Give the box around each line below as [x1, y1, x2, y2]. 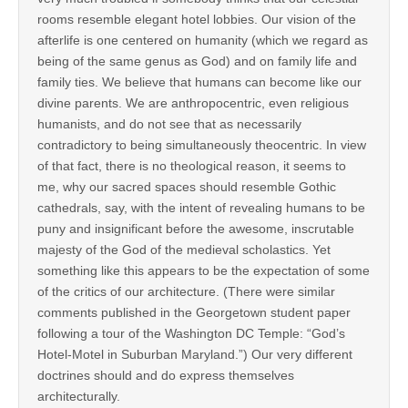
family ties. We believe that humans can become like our [37, 75, 362, 90]
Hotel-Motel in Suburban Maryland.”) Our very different [37, 347, 352, 362]
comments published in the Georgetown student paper [37, 305, 351, 321]
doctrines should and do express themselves [37, 368, 294, 383]
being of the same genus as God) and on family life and [37, 54, 357, 69]
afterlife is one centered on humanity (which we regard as [37, 33, 368, 48]
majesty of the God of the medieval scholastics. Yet [37, 242, 331, 258]
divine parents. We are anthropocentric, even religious [37, 96, 349, 111]
